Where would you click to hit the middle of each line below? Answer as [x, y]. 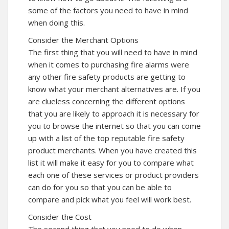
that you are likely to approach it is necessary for [114, 113]
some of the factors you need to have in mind [108, 10]
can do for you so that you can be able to [100, 187]
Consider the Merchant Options [83, 40]
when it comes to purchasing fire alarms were [109, 64]
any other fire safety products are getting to [107, 76]
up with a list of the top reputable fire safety [106, 138]
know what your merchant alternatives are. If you [114, 89]
